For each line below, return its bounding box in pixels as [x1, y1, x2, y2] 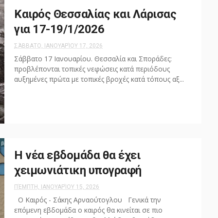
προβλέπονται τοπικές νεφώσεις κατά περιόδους [14, 64, 170, 73]
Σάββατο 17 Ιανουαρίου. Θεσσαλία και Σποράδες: [14, 54, 172, 63]
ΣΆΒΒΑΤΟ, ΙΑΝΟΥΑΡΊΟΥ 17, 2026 [14, 42, 103, 49]
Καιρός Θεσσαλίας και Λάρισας [14, 7, 176, 21]
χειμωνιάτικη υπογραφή [14, 163, 142, 177]
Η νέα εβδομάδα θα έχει [14, 148, 140, 162]
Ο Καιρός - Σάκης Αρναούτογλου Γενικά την [14, 195, 161, 204]
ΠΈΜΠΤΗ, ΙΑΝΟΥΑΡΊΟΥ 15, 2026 [14, 183, 99, 190]
